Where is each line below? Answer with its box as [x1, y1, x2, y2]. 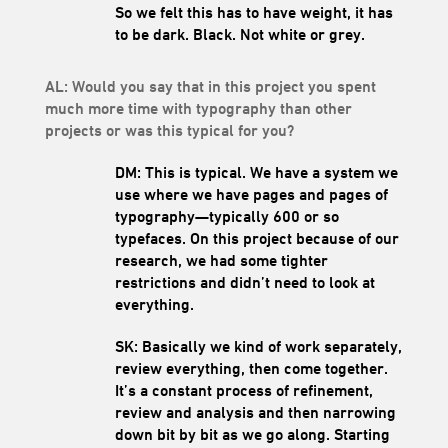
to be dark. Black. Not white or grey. [114, 24, 365, 44]
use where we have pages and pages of [114, 184, 388, 204]
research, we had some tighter [114, 250, 328, 270]
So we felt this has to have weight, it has [114, 2, 393, 22]
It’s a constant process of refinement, [114, 380, 373, 400]
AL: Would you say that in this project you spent [44, 76, 376, 96]
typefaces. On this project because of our [114, 228, 399, 248]
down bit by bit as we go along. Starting [114, 424, 390, 444]
